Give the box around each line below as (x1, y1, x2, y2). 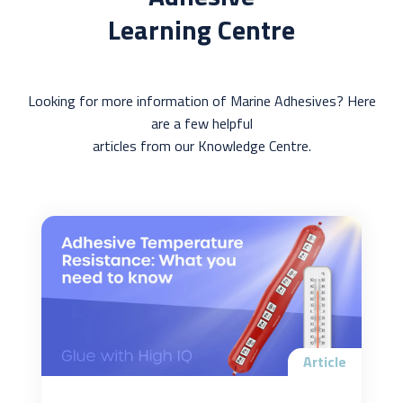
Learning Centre (108, 9, 295, 51)
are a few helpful (150, 112, 253, 135)
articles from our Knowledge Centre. (92, 135, 311, 157)
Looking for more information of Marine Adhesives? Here (27, 90, 376, 112)
